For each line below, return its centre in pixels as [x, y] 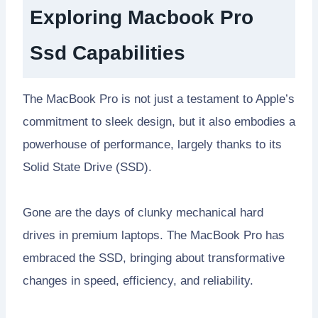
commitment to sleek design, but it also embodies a [159, 122]
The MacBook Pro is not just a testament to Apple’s [159, 99]
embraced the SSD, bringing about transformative [154, 258]
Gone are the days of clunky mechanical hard [143, 213]
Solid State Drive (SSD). [87, 168]
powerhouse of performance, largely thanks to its [152, 145]
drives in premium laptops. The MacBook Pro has [154, 236]
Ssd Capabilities [108, 53]
